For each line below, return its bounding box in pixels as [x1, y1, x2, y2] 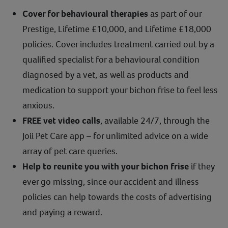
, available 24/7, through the [100, 114, 210, 127]
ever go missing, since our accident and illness [22, 175, 199, 188]
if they [189, 160, 215, 173]
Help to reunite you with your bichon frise [22, 160, 189, 173]
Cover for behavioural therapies [22, 7, 148, 20]
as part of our [148, 7, 202, 20]
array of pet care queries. [22, 145, 118, 157]
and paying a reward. [22, 206, 102, 218]
